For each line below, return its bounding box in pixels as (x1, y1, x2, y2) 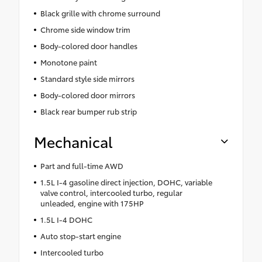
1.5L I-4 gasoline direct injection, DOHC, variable (40, 176, 212, 187)
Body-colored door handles (40, 40, 137, 51)
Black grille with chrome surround (40, 7, 160, 18)
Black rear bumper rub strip (40, 105, 137, 116)
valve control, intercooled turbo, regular (40, 187, 182, 198)
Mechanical (34, 130, 113, 151)
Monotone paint (40, 56, 97, 67)
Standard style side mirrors (40, 73, 135, 84)
